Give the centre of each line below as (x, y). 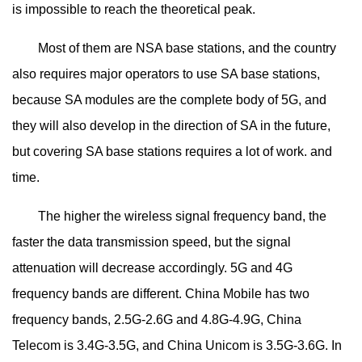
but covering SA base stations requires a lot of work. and (172, 152)
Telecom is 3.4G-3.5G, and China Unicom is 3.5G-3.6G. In (177, 346)
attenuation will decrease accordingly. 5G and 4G (152, 268)
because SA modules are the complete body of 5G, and (169, 100)
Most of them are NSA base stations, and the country (174, 48)
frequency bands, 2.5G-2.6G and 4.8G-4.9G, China (157, 320)
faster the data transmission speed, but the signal (152, 242)
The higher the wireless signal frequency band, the (169, 217)
